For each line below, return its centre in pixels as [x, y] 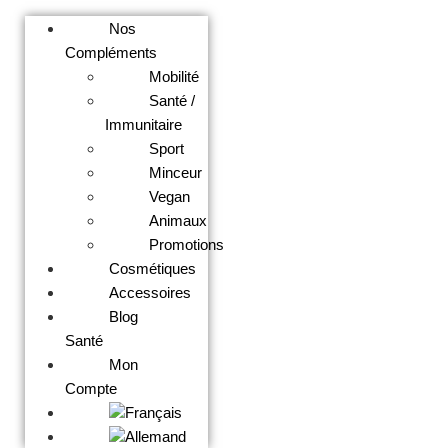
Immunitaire [143, 125]
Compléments [111, 53]
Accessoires [150, 293]
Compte [91, 389]
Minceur [175, 173]
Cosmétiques [152, 269]
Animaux [178, 221]
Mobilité [174, 77]
